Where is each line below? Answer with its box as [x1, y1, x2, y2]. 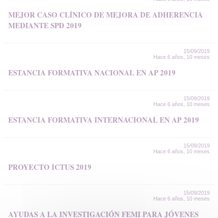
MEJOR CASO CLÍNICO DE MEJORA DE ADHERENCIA [8, 9, 203, 20]
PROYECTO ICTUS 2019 [8, 162, 91, 172]
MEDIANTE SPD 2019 [8, 20, 82, 31]
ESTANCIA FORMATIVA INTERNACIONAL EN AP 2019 [8, 114, 199, 125]
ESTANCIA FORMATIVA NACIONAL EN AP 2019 [8, 67, 176, 78]
